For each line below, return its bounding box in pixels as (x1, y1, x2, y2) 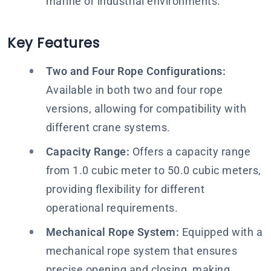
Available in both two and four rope (45, 83, 223, 96)
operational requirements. (45, 201, 178, 214)
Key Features (7, 33, 99, 53)
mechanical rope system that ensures (45, 244, 237, 257)
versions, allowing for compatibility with (45, 102, 246, 115)
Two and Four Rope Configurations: (45, 65, 226, 77)
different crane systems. (45, 121, 171, 134)
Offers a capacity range (129, 145, 250, 158)
